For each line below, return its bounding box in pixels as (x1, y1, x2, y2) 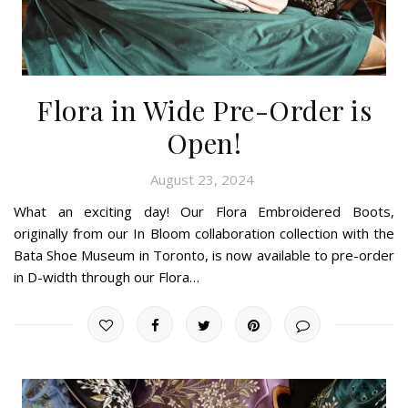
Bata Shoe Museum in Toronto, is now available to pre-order (14, 245, 394, 264)
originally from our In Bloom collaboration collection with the (14, 223, 394, 242)
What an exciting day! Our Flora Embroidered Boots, (14, 201, 394, 220)
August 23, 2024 (149, 169, 254, 189)
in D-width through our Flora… (14, 267, 199, 286)
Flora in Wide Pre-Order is (36, 91, 372, 128)
